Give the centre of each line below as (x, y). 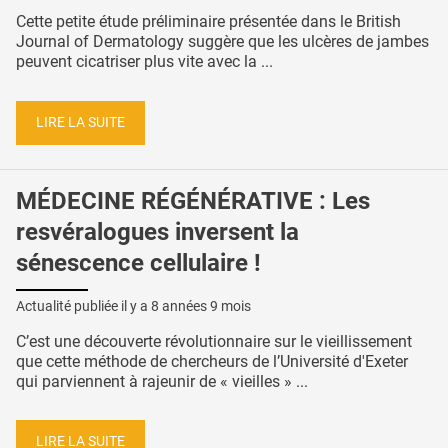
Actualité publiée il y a (83, 305)
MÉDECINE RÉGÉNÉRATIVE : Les (193, 200)
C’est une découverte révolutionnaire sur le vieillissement (214, 341)
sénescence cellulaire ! (138, 262)
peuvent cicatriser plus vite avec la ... (144, 62)
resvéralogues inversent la (157, 231)
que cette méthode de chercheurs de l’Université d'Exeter (212, 361)
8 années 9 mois (201, 305)
